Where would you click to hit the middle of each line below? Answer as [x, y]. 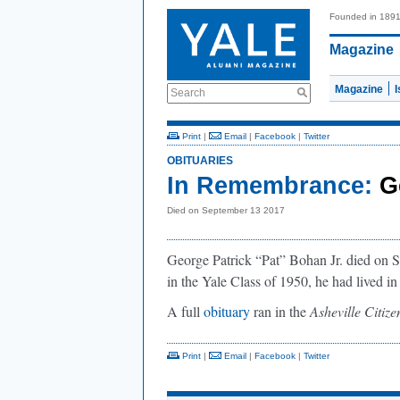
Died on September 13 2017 [226, 210]
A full [185, 311]
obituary [227, 311]
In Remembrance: [270, 186]
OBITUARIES [200, 161]
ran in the [280, 311]
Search [188, 93]
